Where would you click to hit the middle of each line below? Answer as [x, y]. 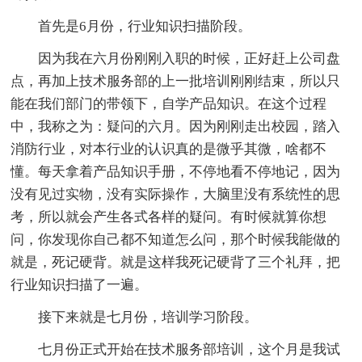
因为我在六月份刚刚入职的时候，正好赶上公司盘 [189, 59]
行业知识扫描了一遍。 [80, 285]
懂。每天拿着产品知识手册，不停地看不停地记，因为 [176, 172]
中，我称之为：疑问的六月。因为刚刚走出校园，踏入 [176, 127]
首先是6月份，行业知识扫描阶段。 [145, 27]
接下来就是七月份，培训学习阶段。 [148, 318]
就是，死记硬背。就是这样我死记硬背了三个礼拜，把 [176, 263]
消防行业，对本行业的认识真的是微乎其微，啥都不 [169, 149]
